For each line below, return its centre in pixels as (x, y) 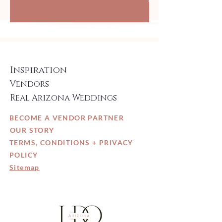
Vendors (29, 84)
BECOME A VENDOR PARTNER (67, 117)
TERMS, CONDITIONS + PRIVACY (71, 142)
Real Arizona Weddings (63, 98)
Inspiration (38, 70)
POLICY (25, 155)
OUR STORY (32, 130)
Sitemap (25, 167)
